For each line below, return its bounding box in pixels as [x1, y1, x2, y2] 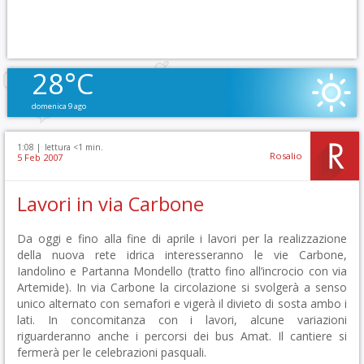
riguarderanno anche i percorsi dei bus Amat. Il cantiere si [17, 328, 347, 344]
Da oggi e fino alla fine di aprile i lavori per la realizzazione [17, 231, 347, 246]
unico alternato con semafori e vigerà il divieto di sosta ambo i [17, 296, 347, 311]
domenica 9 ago [31, 101, 86, 111]
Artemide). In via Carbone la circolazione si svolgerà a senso [17, 279, 347, 295]
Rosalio [270, 149, 302, 162]
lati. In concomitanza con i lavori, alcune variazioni [17, 312, 347, 327]
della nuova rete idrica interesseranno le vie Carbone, [17, 247, 347, 262]
